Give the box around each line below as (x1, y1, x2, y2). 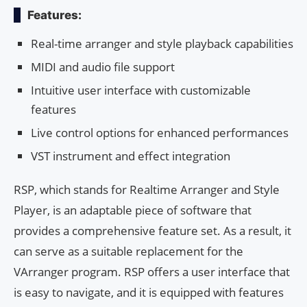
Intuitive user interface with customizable (31, 82, 251, 99)
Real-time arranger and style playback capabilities (31, 36, 293, 52)
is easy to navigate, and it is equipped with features (14, 284, 284, 301)
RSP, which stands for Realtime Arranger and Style (14, 182, 280, 198)
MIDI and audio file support (31, 59, 175, 75)
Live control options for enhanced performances (31, 125, 288, 141)
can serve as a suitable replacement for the (14, 243, 243, 260)
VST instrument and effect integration (31, 148, 230, 164)
